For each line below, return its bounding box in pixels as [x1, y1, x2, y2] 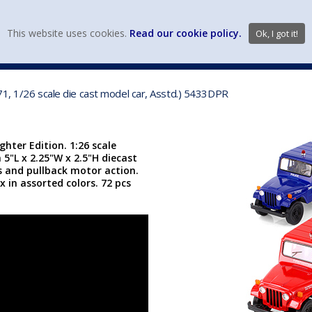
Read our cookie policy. [130, 26, 242, 40]
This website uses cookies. [7, 26, 130, 40]
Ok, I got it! [256, 27, 298, 40]
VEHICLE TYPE [240, 49, 304, 62]
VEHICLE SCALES [141, 49, 217, 62]
